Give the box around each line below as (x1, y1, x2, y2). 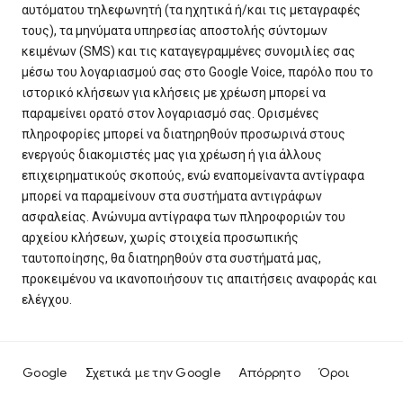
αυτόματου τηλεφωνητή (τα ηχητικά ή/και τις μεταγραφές (22, 3, 361, 18)
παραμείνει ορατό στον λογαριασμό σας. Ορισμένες (22, 106, 319, 121)
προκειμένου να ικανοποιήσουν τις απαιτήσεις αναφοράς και (22, 272, 377, 287)
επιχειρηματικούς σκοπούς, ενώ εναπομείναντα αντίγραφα (22, 168, 364, 184)
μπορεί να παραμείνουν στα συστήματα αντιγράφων (22, 189, 322, 204)
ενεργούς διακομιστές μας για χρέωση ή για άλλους (22, 148, 322, 163)
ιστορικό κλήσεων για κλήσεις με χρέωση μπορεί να (22, 85, 326, 101)
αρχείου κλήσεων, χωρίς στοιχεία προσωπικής (22, 230, 299, 246)
